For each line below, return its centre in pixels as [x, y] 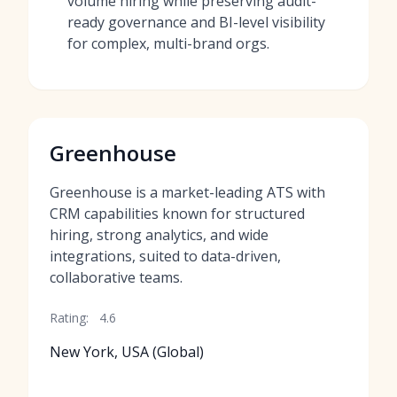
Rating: [69, 318]
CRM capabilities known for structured [177, 214]
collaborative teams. [116, 277]
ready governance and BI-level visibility [196, 22]
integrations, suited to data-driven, [165, 256]
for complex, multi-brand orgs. [168, 43]
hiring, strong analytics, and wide [159, 235]
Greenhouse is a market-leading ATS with [187, 192]
